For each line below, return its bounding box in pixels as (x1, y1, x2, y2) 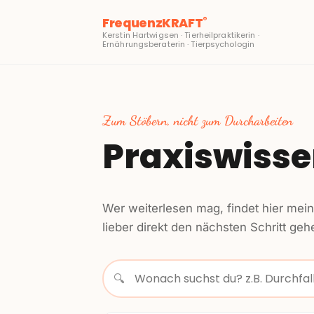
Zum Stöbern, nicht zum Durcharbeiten (102, 112, 293, 128)
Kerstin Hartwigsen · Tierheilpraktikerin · (102, 29, 259, 41)
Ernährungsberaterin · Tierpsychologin (102, 38, 255, 50)
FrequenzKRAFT (102, 14, 203, 32)
